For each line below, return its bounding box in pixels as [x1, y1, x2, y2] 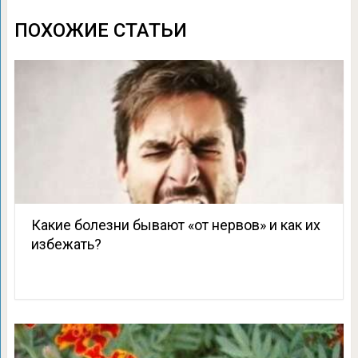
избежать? [30, 236, 101, 253]
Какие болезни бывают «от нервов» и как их [30, 217, 320, 233]
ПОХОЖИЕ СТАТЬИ [14, 19, 187, 42]
